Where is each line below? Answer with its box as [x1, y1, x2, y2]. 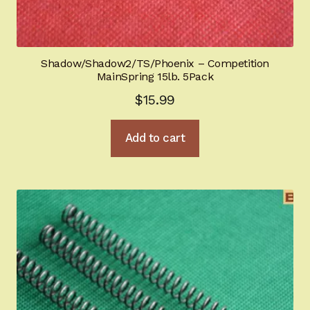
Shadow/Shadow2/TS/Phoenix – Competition [41, 57, 269, 71]
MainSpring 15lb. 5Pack [96, 70, 214, 84]
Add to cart [125, 131, 185, 145]
